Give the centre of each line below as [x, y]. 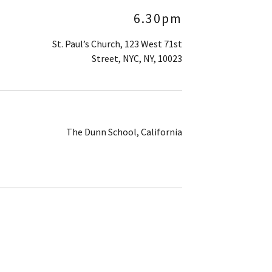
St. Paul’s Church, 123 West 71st [117, 44]
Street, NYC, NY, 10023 [137, 58]
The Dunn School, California [124, 132]
